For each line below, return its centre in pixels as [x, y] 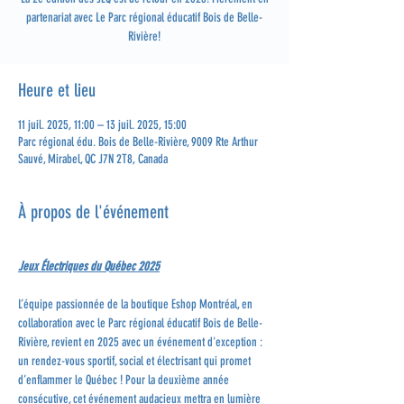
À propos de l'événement [93, 212]
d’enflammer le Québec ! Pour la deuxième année [125, 380]
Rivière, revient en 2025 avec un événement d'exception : [142, 342]
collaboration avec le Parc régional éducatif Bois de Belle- [140, 323]
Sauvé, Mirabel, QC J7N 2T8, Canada [93, 159]
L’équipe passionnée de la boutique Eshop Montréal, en [137, 304]
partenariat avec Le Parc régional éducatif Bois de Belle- [144, 18]
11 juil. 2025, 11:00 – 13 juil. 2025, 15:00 [102, 125]
